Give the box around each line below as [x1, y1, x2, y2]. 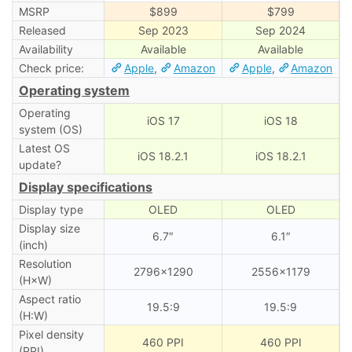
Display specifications [19, 178, 152, 195]
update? [18, 157, 61, 171]
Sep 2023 [137, 23, 189, 37]
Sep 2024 [255, 23, 306, 37]
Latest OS [18, 141, 70, 155]
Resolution [18, 256, 71, 270]
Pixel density [18, 327, 84, 341]
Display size [18, 221, 80, 235]
